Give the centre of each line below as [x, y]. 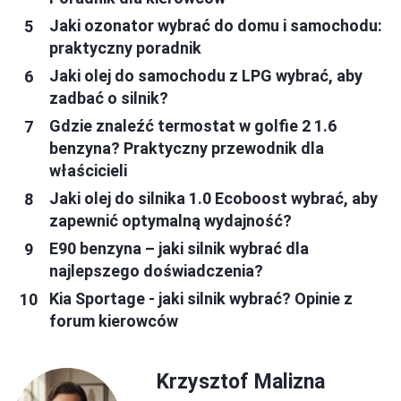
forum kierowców [114, 321]
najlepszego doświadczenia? [156, 271]
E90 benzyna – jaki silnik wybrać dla [179, 248]
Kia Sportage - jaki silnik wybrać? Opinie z [201, 299]
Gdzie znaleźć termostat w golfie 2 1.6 [193, 126]
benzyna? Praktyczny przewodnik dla [187, 148]
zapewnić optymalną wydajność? [171, 221]
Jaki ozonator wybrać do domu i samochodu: [216, 26]
